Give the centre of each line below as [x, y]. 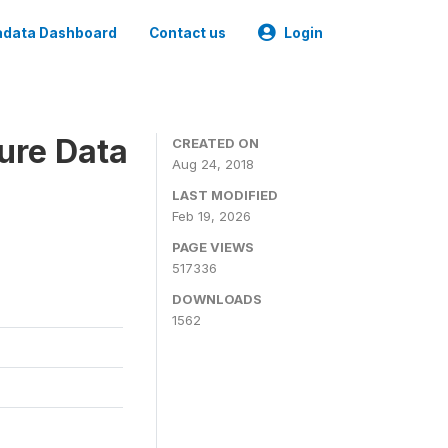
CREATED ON [215, 143]
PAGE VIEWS [213, 247]
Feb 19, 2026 [211, 216]
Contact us [187, 33]
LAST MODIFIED [225, 195]
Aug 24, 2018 [213, 164]
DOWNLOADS [217, 299]
